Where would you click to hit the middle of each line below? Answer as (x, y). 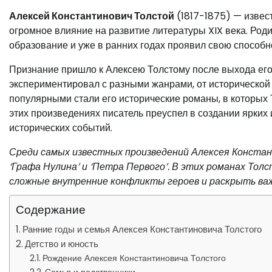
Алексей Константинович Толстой (92, 16)
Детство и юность (62, 244)
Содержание (51, 210)
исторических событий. (61, 128)
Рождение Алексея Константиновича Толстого (134, 258)
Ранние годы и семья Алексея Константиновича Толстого (142, 229)
